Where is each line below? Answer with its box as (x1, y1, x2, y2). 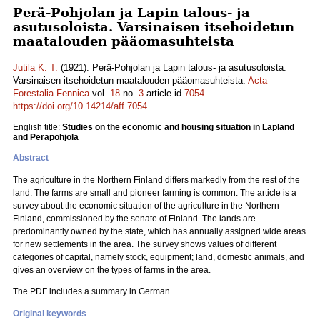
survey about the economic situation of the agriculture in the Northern (13, 201, 279, 211)
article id (144, 88, 184, 99)
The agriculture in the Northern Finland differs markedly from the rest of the (13, 175, 300, 185)
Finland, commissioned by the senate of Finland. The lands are (13, 214, 256, 224)
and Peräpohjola (13, 132, 79, 142)
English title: (13, 122, 62, 132)
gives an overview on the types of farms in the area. (13, 265, 211, 275)
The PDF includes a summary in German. (13, 286, 172, 296)
